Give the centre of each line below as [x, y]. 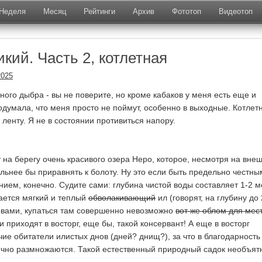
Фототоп [187, 11]
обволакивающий [122, 198]
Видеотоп [236, 11]
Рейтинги [99, 11]
